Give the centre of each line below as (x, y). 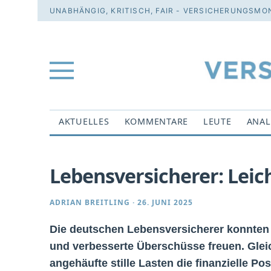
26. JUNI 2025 (165, 203)
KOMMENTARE (156, 121)
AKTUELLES (84, 121)
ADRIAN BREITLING (90, 203)
